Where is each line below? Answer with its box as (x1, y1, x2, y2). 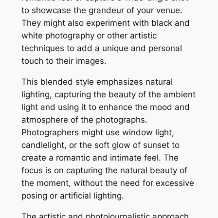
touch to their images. (21, 56, 107, 66)
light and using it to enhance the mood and (21, 102, 190, 112)
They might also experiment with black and (21, 18, 190, 28)
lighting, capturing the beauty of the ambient (21, 90, 196, 100)
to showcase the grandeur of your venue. (21, 5, 182, 16)
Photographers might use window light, (21, 127, 174, 138)
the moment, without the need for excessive (21, 178, 194, 188)
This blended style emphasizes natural (21, 77, 173, 87)
